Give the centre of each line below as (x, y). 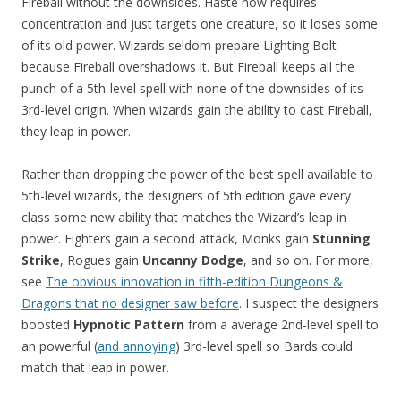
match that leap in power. (95, 368)
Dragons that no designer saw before (130, 303)
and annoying (137, 346)
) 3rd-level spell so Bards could (264, 346)
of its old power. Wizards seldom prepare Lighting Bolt (179, 46)
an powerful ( (60, 346)
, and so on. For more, (308, 260)
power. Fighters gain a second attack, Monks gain (167, 239)
